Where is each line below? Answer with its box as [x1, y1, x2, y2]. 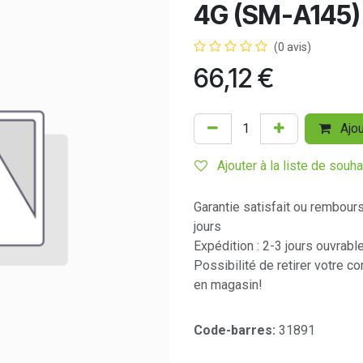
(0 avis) [274, 41, 311, 53]
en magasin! [194, 277, 263, 293]
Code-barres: [194, 322, 279, 338]
